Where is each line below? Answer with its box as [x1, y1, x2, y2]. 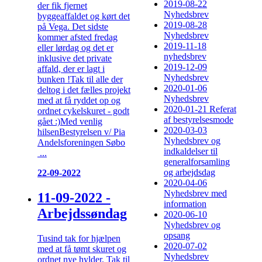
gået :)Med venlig [37, 116, 102, 127]
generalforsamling [164, 157, 230, 167]
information [164, 199, 206, 209]
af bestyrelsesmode [164, 115, 233, 125]
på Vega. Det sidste [37, 22, 108, 32]
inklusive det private [37, 53, 112, 64]
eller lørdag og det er [37, 43, 113, 53]
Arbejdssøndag [37, 206, 127, 222]
